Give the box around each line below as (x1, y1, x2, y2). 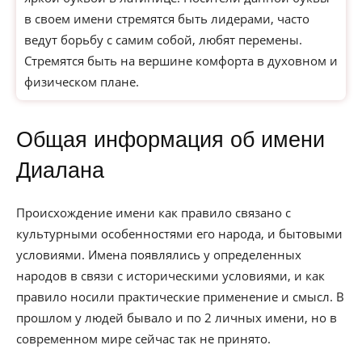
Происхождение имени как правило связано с (16, 204, 291, 221)
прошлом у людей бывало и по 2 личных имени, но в (16, 309, 337, 326)
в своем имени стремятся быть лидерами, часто (24, 11, 309, 27)
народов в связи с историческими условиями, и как (16, 267, 325, 284)
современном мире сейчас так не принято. (16, 330, 271, 347)
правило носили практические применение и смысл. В (16, 288, 344, 305)
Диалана (16, 158, 104, 183)
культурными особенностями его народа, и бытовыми (16, 225, 343, 242)
